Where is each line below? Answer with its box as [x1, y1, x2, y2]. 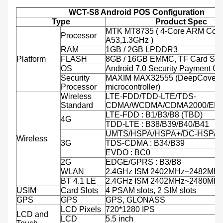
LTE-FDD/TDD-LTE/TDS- [106, 92, 196, 101]
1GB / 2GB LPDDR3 [106, 45, 178, 54]
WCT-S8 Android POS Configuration [68, 8, 205, 17]
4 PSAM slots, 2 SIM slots [106, 186, 196, 195]
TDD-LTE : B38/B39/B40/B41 [106, 120, 209, 129]
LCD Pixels [61, 205, 101, 214]
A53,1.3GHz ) [106, 36, 153, 45]
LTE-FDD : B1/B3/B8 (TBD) [106, 111, 203, 119]
